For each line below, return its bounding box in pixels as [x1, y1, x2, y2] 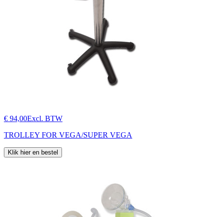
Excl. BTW [27, 114, 62, 123]
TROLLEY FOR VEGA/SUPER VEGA [4, 130, 132, 139]
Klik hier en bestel [8, 148, 58, 156]
